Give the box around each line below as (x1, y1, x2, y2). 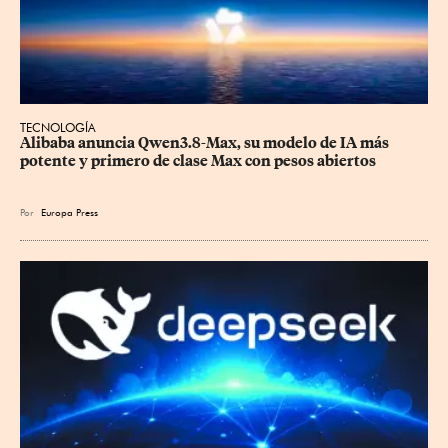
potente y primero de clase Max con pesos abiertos (20, 151, 376, 170)
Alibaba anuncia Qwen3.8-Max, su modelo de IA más (20, 133, 392, 152)
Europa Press (41, 205, 98, 218)
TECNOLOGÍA (20, 119, 96, 135)
